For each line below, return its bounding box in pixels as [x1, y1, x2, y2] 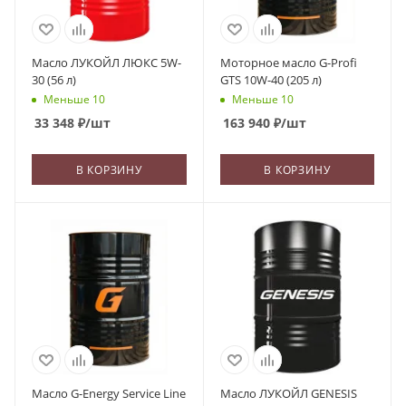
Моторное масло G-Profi [219, 54, 357, 71]
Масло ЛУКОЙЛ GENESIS [219, 384, 357, 401]
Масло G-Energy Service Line [32, 384, 186, 401]
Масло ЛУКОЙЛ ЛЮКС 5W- [32, 54, 181, 71]
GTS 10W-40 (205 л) [219, 72, 322, 88]
